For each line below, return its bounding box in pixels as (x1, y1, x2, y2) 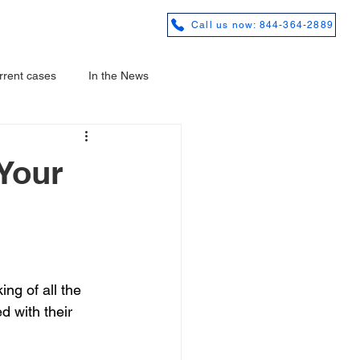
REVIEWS (34, 15, 95, 31)
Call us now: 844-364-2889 (191, 19, 333, 31)
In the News (88, 68, 149, 82)
